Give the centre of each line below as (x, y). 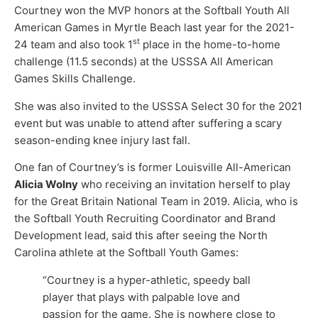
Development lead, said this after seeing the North (141, 235)
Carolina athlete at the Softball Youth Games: (126, 252)
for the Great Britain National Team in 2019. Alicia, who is (156, 201)
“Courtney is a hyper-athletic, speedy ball (147, 280)
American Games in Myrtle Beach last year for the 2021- (154, 28)
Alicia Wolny (46, 184)
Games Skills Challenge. (75, 79)
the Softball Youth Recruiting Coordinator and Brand (145, 218)
